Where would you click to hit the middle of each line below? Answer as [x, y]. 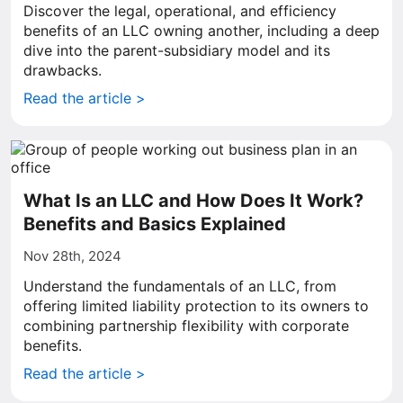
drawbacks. [63, 70]
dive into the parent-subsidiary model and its [177, 50]
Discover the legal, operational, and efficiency [180, 11]
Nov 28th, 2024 [72, 256]
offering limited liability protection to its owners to [196, 306]
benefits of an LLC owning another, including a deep [201, 31]
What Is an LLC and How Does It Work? [193, 201]
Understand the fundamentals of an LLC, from [180, 286]
